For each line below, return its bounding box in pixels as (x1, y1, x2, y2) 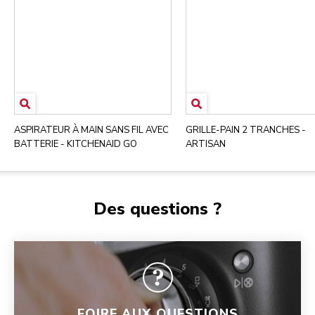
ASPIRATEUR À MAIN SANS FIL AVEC (14, 124, 169, 137)
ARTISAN (186, 138, 226, 151)
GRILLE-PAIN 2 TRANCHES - (186, 124, 306, 137)
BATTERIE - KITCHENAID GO (14, 138, 137, 151)
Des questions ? (94, 198, 221, 221)
